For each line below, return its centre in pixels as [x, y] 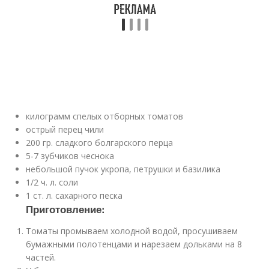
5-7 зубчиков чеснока [70, 156]
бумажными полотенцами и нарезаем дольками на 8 [134, 244]
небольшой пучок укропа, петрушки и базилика [123, 169]
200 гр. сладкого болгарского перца [100, 143]
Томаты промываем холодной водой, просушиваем [132, 231]
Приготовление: [66, 209]
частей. [41, 257]
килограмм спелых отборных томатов [105, 116]
